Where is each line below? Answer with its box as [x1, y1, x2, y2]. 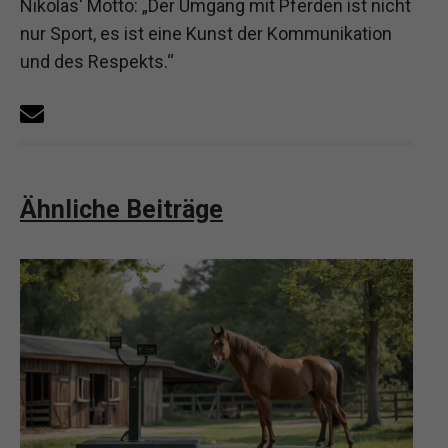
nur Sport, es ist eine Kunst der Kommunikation [20, 22, 392, 44]
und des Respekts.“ [20, 50, 174, 72]
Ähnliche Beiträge [20, 195, 223, 224]
